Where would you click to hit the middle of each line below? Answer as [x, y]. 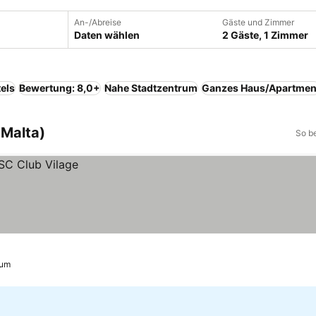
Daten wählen [107, 35]
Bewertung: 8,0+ [60, 88]
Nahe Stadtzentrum [151, 88]
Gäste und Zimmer [258, 22]
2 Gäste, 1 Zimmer [265, 35]
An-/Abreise [98, 22]
